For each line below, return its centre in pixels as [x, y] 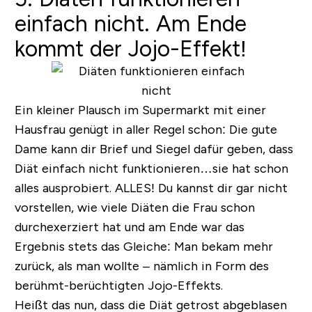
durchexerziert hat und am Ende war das [129, 227]
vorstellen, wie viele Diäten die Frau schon [134, 208]
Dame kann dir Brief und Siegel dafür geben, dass [154, 149]
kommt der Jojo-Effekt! [130, 49]
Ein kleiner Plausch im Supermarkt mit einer [140, 110]
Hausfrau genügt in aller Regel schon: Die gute [146, 130]
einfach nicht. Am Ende [130, 24]
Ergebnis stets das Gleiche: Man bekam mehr [143, 247]
